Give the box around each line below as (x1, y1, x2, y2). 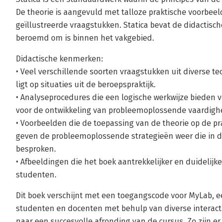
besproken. (16, 144, 56, 154)
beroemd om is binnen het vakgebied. (16, 33, 154, 43)
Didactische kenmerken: (16, 54, 103, 63)
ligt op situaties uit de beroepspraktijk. (16, 80, 156, 89)
